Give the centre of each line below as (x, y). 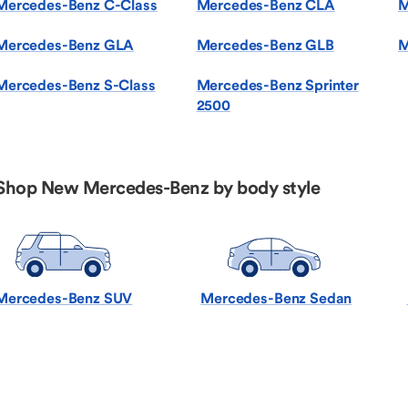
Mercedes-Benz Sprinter (277, 85)
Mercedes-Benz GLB (265, 45)
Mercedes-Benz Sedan (276, 297)
